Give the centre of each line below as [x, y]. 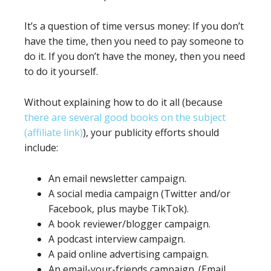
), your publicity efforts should [151, 132]
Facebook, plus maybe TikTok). [119, 208]
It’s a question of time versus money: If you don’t [134, 26]
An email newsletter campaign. [117, 178]
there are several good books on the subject [125, 117]
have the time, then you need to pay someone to [134, 41]
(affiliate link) [54, 132]
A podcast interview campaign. [117, 239]
